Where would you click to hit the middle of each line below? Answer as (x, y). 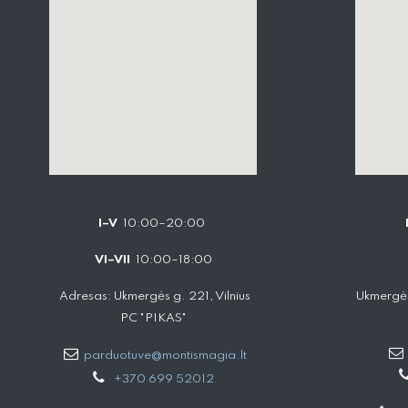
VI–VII (112, 260)
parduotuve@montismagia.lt (165, 356)
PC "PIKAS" (153, 319)
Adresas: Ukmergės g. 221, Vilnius (153, 297)
